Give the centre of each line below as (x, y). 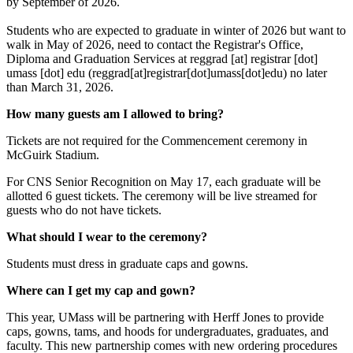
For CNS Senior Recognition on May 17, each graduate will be (163, 182)
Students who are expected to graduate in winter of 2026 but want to (176, 31)
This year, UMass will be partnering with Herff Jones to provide (165, 318)
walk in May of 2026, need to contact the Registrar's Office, (155, 45)
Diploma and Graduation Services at (98, 59)
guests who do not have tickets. (84, 210)
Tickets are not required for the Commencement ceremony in (157, 141)
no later (307, 73)
